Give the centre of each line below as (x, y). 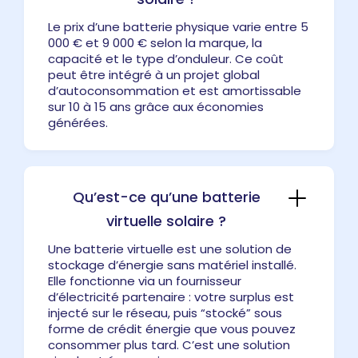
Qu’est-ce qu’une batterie (166, 197)
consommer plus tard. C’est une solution (169, 344)
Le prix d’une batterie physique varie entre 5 (178, 26)
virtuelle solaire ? (166, 221)
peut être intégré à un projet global (154, 74)
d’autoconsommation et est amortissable (175, 90)
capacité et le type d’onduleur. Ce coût (166, 58)
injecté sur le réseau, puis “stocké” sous (165, 312)
